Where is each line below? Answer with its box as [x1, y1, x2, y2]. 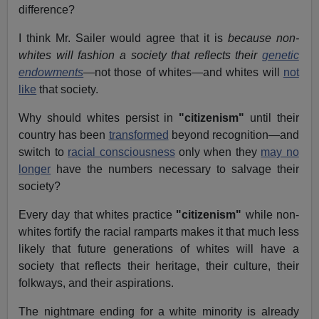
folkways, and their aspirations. [19, 277, 174, 290]
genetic [261, 49, 299, 62]
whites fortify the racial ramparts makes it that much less [19, 226, 299, 239]
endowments [19, 66, 84, 79]
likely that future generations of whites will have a [19, 243, 299, 256]
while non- [241, 209, 299, 221]
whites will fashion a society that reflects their [19, 49, 262, 62]
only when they [174, 146, 261, 159]
